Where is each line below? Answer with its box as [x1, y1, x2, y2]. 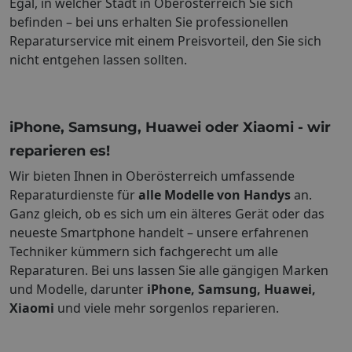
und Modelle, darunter [9, 280, 147, 299]
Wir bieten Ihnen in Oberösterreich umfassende [9, 167, 295, 185]
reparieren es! [9, 142, 110, 160]
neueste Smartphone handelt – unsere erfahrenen [9, 224, 309, 242]
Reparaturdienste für [9, 186, 138, 204]
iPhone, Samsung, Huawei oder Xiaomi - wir [9, 119, 331, 137]
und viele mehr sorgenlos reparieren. [54, 299, 279, 317]
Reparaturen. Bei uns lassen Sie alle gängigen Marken [9, 262, 328, 280]
